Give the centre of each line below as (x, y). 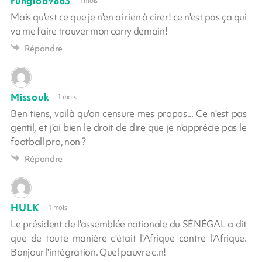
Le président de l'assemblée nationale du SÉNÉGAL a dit (129, 224)
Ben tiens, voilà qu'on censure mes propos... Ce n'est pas (129, 113)
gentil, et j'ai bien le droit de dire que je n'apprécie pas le (129, 127)
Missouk (30, 97)
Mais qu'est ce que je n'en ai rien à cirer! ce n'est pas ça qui (129, 17)
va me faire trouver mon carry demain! (89, 31)
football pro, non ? (48, 141)
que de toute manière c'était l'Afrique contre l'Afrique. (129, 238)
